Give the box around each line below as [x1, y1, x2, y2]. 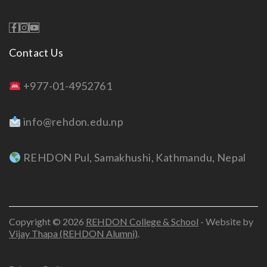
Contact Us [9, 46, 63, 60]
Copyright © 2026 [9, 216, 86, 228]
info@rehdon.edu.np [23, 115, 124, 129]
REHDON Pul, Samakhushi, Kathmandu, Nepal [21, 151, 246, 164]
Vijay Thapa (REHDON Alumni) [9, 228, 138, 240]
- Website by [198, 216, 253, 228]
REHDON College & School [86, 216, 198, 228]
